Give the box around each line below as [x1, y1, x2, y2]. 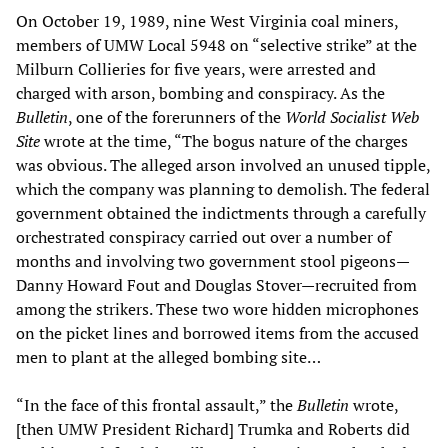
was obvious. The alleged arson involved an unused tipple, [16, 153, 430, 176]
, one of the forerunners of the [68, 105, 285, 128]
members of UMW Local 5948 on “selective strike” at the [16, 33, 417, 56]
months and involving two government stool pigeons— [16, 249, 410, 272]
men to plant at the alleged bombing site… [16, 345, 321, 368]
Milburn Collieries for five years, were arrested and [16, 57, 376, 80]
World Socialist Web [285, 105, 419, 128]
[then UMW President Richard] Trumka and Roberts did [16, 417, 410, 440]
